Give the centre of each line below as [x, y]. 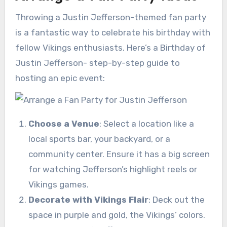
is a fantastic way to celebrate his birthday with [112, 32]
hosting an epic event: [60, 78]
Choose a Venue [64, 123]
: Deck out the [176, 199]
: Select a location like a [146, 123]
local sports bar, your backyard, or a [99, 139]
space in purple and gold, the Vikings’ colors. [117, 215]
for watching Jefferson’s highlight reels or [112, 169]
